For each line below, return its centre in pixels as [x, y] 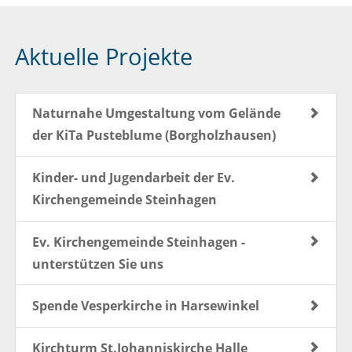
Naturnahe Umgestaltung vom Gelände [156, 114]
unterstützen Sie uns [97, 264]
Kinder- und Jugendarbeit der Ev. [133, 178]
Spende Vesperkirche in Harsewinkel [145, 306]
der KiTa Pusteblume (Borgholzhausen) [154, 136]
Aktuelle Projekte [103, 56]
